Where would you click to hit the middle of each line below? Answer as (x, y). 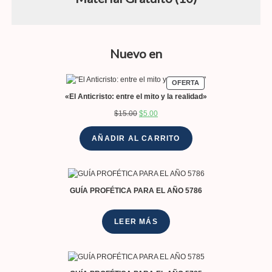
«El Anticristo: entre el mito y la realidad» (136, 97)
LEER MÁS (136, 222)
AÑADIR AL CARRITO (136, 139)
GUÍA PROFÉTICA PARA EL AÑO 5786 (136, 191)
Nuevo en (136, 53)
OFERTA (186, 83)
